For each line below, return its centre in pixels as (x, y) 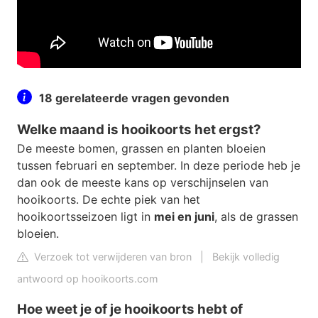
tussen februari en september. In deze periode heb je (159, 166)
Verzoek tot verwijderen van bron (111, 257)
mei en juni (184, 217)
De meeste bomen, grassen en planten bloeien (141, 149)
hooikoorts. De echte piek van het (109, 200)
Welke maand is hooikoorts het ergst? (139, 130)
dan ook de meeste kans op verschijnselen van (143, 183)
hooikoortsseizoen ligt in (86, 217)
